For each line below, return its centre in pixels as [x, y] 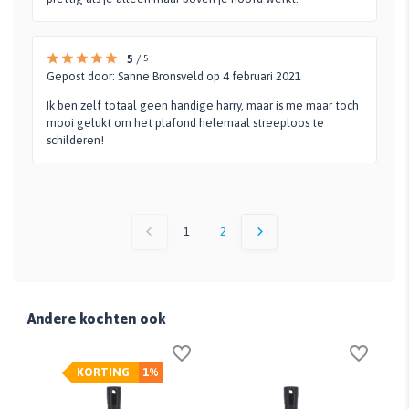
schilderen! [75, 140]
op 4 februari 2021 [252, 76]
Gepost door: [82, 76]
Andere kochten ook [96, 318]
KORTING [103, 372]
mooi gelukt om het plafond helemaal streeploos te [185, 122]
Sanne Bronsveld [161, 76]
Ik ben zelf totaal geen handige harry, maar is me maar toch [203, 105]
